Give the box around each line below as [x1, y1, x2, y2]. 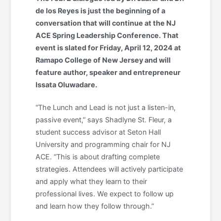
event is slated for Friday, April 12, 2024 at [36, 43, 182, 52]
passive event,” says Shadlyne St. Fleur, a [36, 115, 172, 124]
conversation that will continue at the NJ [36, 19, 176, 28]
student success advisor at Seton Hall [36, 127, 161, 136]
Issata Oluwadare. [36, 80, 98, 89]
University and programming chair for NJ [36, 140, 171, 148]
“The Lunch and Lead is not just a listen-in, [36, 103, 176, 111]
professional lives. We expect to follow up [36, 189, 174, 198]
